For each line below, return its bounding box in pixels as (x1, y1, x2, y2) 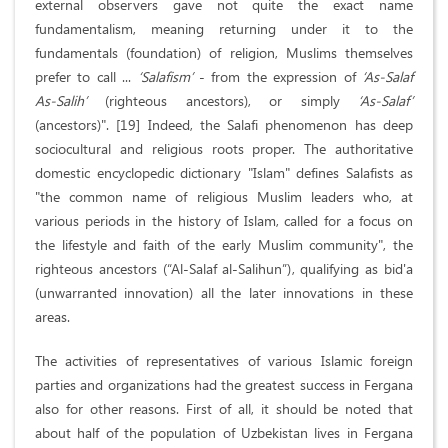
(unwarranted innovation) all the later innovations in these (35, 283, 413, 303)
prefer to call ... (35, 67, 138, 87)
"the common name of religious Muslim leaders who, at (35, 187, 413, 207)
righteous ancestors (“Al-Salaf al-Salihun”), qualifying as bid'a (35, 259, 413, 279)
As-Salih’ (35, 91, 87, 111)
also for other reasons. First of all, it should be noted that (35, 399, 413, 419)
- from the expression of (199, 67, 363, 87)
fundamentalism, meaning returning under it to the (35, 19, 413, 39)
